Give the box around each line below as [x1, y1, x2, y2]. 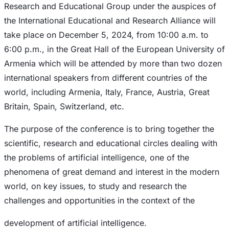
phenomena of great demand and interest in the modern [4, 166, 219, 177]
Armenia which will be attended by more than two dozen [4, 58, 222, 68]
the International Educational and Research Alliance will [4, 15, 216, 26]
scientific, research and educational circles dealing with [4, 138, 217, 148]
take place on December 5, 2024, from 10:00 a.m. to [4, 29, 209, 40]
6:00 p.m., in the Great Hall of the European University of [4, 43, 225, 54]
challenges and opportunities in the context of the [4, 195, 195, 205]
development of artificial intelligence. [4, 217, 147, 228]
